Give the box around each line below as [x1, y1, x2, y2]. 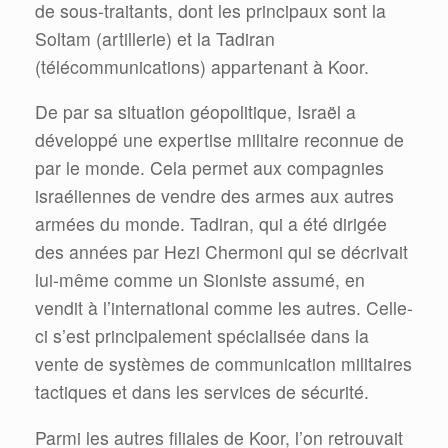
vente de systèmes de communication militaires [35, 351, 412, 377]
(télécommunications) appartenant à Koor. [35, 53, 369, 79]
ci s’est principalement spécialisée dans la [35, 323, 369, 349]
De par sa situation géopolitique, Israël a [35, 99, 356, 125]
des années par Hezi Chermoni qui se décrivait [35, 239, 408, 265]
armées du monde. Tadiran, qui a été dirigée [35, 211, 387, 237]
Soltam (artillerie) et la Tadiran [35, 25, 275, 51]
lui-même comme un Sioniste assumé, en [35, 267, 365, 293]
